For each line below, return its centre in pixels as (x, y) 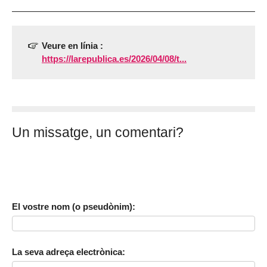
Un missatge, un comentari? (98, 133)
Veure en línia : (72, 45)
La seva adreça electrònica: (69, 252)
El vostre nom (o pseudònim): (74, 206)
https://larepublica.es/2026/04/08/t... (114, 58)
